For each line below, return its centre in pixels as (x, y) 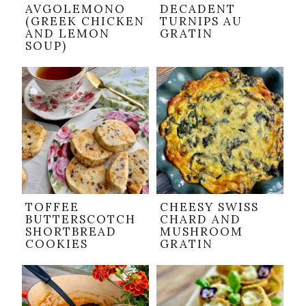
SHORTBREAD (71, 232)
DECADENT (198, 9)
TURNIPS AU (201, 22)
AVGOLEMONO (75, 9)
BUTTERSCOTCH (81, 220)
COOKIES (57, 244)
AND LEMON (68, 34)
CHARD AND (200, 220)
